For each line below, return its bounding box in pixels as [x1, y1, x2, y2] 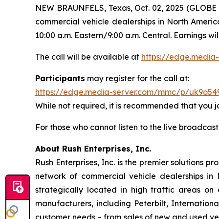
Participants [35, 73, 85, 83]
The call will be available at [35, 52, 141, 62]
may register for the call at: [85, 73, 189, 83]
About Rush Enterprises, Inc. [35, 144, 151, 153]
